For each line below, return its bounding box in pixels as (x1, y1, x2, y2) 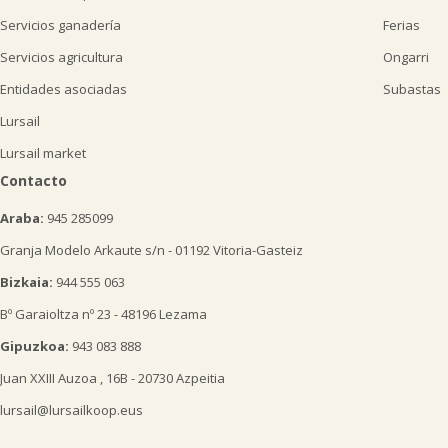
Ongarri (383, 48, 429, 67)
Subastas (383, 80, 441, 99)
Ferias (383, 16, 420, 35)
